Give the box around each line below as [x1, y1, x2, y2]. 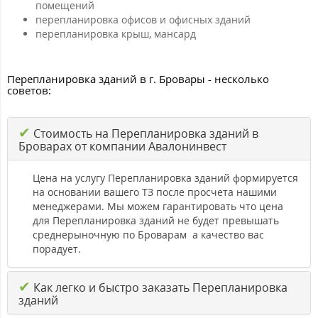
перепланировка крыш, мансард [35, 27, 196, 41]
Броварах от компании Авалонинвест [18, 138, 226, 155]
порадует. [33, 242, 81, 256]
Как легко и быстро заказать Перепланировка [31, 280, 287, 296]
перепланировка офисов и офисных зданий [35, 13, 251, 27]
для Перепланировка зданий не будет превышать [33, 214, 279, 228]
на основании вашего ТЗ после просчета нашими [33, 185, 277, 199]
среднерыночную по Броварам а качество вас [33, 228, 264, 242]
